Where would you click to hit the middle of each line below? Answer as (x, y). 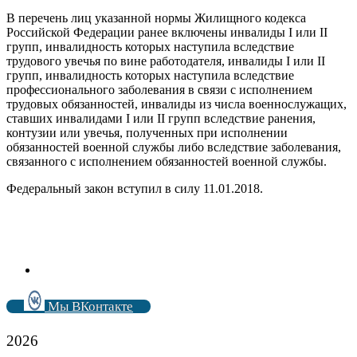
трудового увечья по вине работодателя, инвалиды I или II (166, 61)
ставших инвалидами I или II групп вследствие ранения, (161, 118)
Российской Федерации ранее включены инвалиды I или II (167, 32)
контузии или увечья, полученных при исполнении (147, 132)
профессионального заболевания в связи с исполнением (159, 89)
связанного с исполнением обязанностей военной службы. (167, 161)
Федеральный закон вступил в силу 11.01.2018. (135, 188)
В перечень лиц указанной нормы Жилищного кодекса (156, 18)
